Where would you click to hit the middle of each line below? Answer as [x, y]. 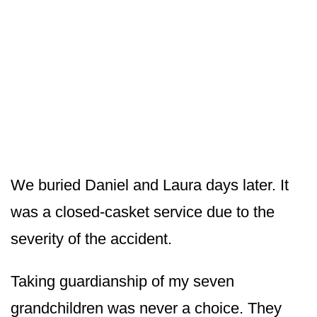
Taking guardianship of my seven [122, 281]
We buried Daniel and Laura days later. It [150, 185]
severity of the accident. [91, 238]
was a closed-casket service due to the [143, 212]
